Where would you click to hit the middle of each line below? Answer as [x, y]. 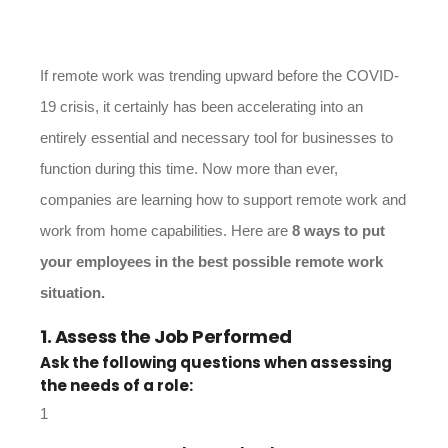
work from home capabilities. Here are [164, 230]
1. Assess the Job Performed [166, 336]
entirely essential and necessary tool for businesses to [216, 137]
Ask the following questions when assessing [216, 362]
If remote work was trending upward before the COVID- [219, 75]
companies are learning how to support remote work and [223, 199]
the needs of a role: [116, 385]
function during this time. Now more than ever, [189, 168]
